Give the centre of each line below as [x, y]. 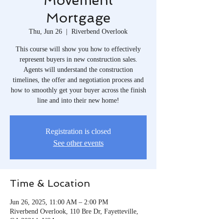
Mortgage [78, 18]
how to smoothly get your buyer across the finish [78, 90]
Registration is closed [78, 131]
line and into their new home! [78, 100]
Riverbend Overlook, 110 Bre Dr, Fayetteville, [74, 211]
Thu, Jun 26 [45, 31]
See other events [78, 143]
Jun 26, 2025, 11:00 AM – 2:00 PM [59, 202]
